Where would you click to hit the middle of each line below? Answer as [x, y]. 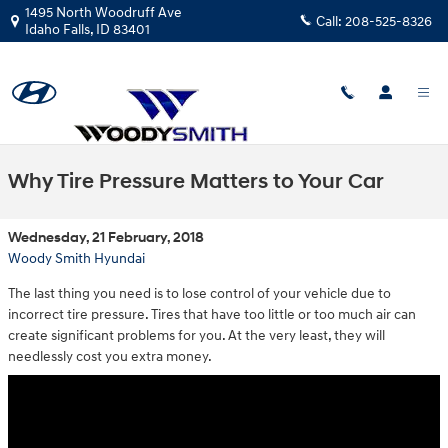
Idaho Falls [57, 29]
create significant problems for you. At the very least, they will [196, 335]
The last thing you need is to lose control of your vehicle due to [199, 293]
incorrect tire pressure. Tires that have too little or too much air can [212, 314]
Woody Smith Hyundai [76, 258]
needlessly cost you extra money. [110, 356]
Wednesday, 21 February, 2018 [106, 237]
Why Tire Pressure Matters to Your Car [196, 182]
